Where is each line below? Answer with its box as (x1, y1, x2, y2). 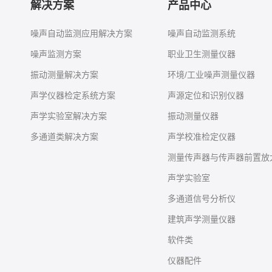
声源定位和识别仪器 (167, 90, 244, 100)
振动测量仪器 (167, 111, 219, 121)
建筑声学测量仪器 (167, 214, 236, 224)
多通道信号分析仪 (167, 194, 236, 203)
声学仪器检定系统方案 (30, 90, 115, 100)
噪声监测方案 (30, 49, 81, 59)
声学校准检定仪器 (167, 132, 236, 141)
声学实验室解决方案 (30, 111, 107, 121)
